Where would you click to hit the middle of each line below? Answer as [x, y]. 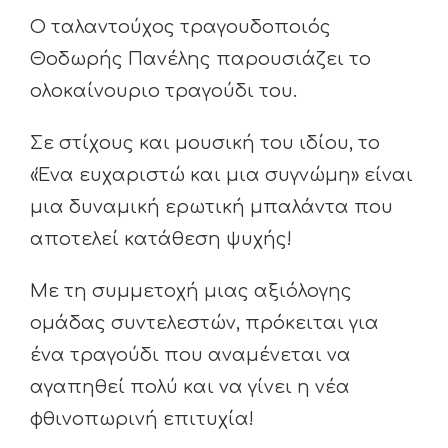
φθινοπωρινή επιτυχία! [142, 419]
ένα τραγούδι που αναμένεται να [190, 355]
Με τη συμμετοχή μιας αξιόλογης [191, 291]
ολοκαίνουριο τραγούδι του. [163, 91]
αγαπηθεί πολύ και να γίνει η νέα [190, 387]
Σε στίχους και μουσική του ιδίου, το [205, 143]
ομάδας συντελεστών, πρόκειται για [204, 323]
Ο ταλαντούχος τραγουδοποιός [180, 27]
